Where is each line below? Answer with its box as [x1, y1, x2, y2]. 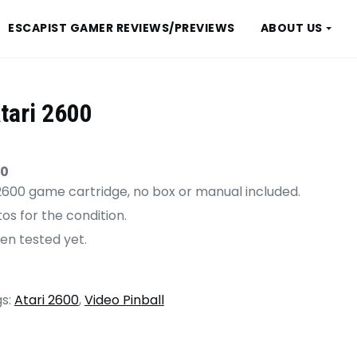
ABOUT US [260, 20, 323, 37]
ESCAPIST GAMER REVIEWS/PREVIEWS [8, 20, 235, 37]
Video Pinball [84, 290, 164, 309]
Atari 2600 [14, 290, 79, 309]
